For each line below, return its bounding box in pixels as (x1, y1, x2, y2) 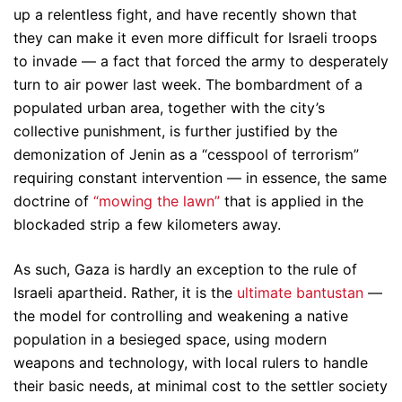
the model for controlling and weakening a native (13, 307, 348, 326)
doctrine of (13, 192, 93, 211)
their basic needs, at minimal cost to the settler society (13, 377, 388, 396)
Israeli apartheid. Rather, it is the (13, 284, 237, 302)
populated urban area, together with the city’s (13, 99, 325, 118)
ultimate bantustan (237, 284, 363, 302)
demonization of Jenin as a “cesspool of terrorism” (13, 145, 359, 164)
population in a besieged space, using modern (13, 330, 327, 349)
